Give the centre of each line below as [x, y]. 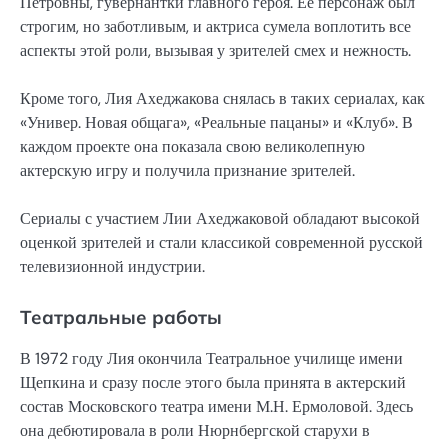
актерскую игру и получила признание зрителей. [187, 170]
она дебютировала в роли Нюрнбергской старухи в [195, 430]
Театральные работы [121, 316]
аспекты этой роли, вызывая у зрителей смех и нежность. [215, 50]
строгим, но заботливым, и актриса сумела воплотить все [215, 26]
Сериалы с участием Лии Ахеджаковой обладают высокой [220, 218]
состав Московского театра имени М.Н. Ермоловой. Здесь [216, 406]
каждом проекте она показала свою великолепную [192, 146]
